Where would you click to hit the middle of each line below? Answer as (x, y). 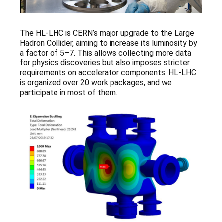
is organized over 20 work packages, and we (96, 83)
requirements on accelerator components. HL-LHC (108, 73)
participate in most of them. (69, 93)
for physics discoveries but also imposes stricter (105, 63)
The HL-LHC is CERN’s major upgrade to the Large (107, 33)
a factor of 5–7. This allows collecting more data (106, 53)
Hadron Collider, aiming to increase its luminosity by (109, 43)
